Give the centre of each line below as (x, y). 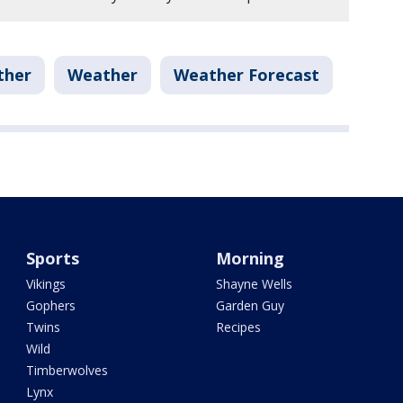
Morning (250, 258)
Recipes (238, 327)
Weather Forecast (246, 75)
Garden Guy (250, 305)
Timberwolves (67, 370)
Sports (53, 258)
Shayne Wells (254, 284)
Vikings (46, 284)
